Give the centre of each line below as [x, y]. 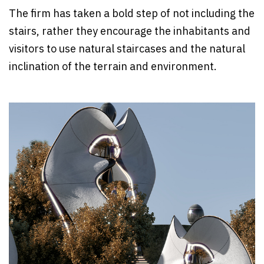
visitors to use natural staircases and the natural [127, 50]
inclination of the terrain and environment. [113, 67]
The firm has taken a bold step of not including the [132, 14]
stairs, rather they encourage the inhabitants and [130, 32]
